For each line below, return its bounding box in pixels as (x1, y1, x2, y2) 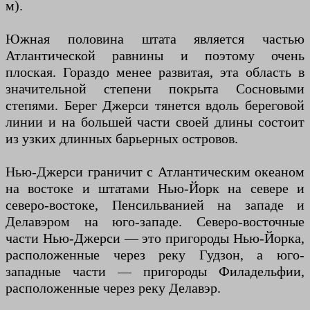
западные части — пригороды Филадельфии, (6, 264, 304, 280)
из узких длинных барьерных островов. (6, 131, 238, 147)
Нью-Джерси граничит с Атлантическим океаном (6, 164, 304, 180)
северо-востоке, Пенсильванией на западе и (6, 197, 304, 213)
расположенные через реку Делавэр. (6, 280, 221, 296)
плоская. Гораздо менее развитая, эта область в (6, 64, 304, 80)
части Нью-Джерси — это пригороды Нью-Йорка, (6, 230, 304, 246)
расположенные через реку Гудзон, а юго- (6, 247, 304, 263)
